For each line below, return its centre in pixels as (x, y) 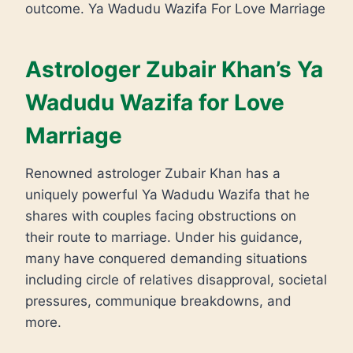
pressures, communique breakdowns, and (158, 301)
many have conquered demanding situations (166, 258)
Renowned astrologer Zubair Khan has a (153, 173)
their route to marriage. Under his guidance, (164, 237)
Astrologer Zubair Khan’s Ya (174, 69)
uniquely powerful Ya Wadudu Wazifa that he (167, 194)
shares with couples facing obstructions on (161, 216)
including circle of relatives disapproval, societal (176, 279)
